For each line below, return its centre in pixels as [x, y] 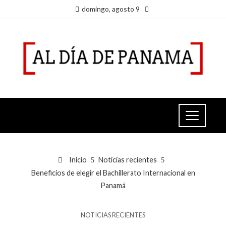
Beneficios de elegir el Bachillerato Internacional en [113, 173]
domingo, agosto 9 [110, 9]
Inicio [77, 160]
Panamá [113, 186]
